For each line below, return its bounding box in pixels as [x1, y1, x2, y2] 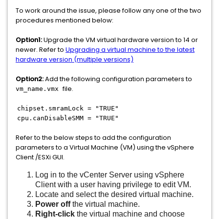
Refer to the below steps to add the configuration [16, 133, 171, 142]
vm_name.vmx [16, 85, 59, 92]
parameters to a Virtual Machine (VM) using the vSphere [16, 143, 194, 152]
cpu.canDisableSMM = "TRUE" [17, 114, 119, 122]
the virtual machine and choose [75, 210, 185, 218]
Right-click [35, 210, 75, 218]
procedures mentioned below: [16, 16, 113, 25]
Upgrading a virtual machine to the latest [66, 45, 195, 54]
